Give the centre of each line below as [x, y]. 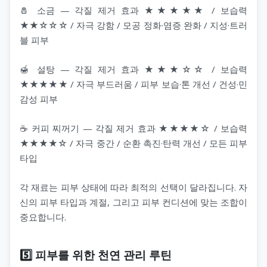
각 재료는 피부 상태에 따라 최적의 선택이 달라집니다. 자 [133, 187]
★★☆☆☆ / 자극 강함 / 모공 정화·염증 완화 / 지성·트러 [133, 25]
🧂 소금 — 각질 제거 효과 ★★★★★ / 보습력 [133, 10]
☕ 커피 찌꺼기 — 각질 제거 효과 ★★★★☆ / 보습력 [133, 128]
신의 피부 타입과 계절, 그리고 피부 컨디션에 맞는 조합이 [133, 202]
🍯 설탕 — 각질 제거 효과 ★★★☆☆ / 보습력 [133, 69]
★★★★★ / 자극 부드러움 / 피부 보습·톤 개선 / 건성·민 [133, 84]
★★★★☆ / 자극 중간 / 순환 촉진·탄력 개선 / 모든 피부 [133, 143]
